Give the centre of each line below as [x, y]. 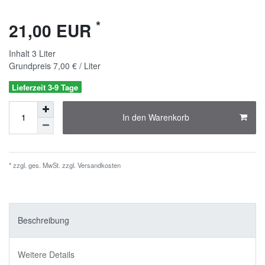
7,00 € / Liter [77, 65]
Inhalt [20, 53]
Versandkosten [98, 165]
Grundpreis [31, 65]
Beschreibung [43, 220]
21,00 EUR [52, 30]
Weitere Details [46, 255]
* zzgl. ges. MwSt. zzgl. [42, 165]
